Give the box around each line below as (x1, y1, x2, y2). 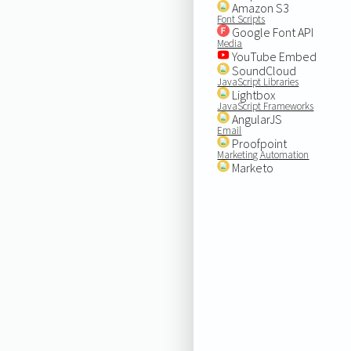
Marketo (230, 159, 274, 175)
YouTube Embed (230, 48, 317, 64)
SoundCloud (230, 62, 297, 78)
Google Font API (230, 24, 314, 40)
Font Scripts (217, 12, 266, 26)
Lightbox (230, 86, 277, 103)
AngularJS (230, 110, 283, 127)
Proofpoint (230, 135, 288, 151)
